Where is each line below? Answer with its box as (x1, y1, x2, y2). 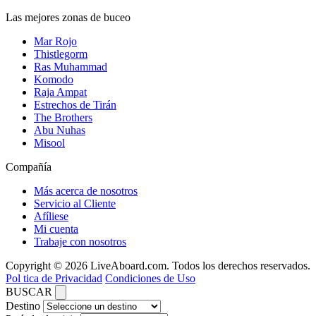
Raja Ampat (34, 86, 87, 99)
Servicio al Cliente (34, 197, 116, 210)
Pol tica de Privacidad (6, 272, 102, 285)
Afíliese (34, 210, 68, 223)
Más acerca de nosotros (34, 185, 138, 197)
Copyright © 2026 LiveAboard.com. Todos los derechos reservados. (6, 260, 310, 272)
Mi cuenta (34, 223, 78, 236)
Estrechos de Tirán (34, 99, 116, 111)
